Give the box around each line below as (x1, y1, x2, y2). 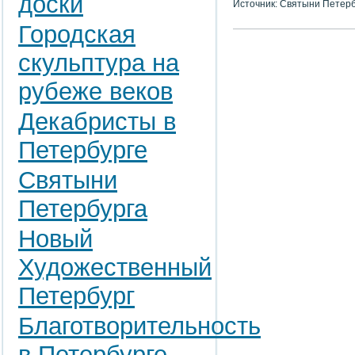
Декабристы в (18, 108, 176, 136)
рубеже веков (18, 78, 173, 105)
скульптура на (18, 49, 179, 77)
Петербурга (18, 195, 147, 223)
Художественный (18, 254, 212, 281)
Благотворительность (18, 312, 261, 340)
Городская (18, 21, 136, 48)
